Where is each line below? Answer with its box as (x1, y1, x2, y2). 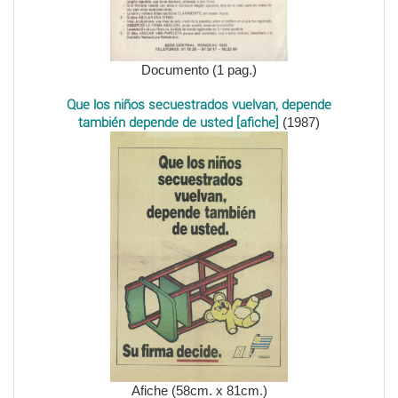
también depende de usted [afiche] (78, 115, 279, 131)
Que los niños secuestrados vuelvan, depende (67, 97, 331, 114)
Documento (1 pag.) (141, 62, 257, 78)
